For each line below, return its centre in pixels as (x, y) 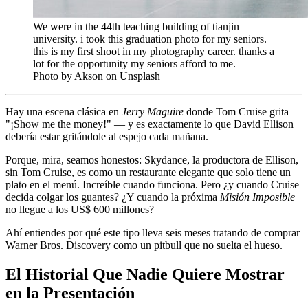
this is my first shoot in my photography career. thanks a (154, 51)
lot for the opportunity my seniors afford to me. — (141, 63)
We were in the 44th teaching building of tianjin (136, 26)
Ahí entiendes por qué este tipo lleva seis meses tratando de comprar (153, 232)
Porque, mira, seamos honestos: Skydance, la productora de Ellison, (152, 159)
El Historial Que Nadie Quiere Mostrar (145, 274)
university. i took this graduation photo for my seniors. (150, 38)
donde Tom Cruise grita (236, 111)
